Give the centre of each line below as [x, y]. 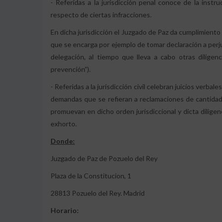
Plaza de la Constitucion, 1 [91, 176]
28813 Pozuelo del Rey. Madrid [98, 193]
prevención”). [71, 69]
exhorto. [64, 124]
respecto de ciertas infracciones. [101, 15]
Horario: [65, 210]
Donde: [63, 141]
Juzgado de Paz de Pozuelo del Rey [104, 158]
